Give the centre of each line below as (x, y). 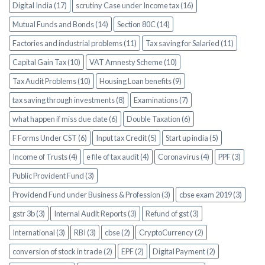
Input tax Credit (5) (126, 138)
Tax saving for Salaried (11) (190, 43)
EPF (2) (132, 252)
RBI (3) (85, 233)
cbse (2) (117, 233)
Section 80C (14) (143, 25)
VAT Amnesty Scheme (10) (133, 62)
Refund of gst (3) (172, 214)
